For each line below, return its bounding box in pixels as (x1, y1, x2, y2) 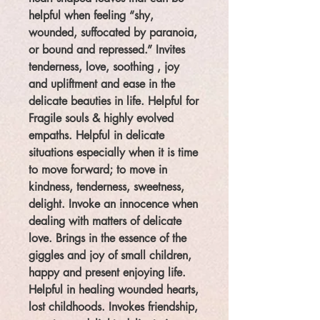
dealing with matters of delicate (29, 214, 181, 229)
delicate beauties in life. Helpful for (29, 94, 199, 109)
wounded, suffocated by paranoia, (29, 25, 197, 41)
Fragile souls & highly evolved (29, 111, 174, 126)
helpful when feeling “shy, (29, 8, 154, 24)
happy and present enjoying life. (29, 265, 186, 281)
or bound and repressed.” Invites (29, 42, 185, 58)
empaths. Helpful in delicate (29, 128, 164, 144)
